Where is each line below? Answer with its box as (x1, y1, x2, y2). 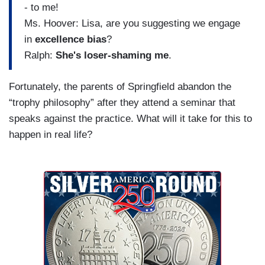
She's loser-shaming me (56, 50, 169, 62)
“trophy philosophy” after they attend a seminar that (9, 96, 235, 108)
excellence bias (35, 34, 106, 46)
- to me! (24, 2, 59, 14)
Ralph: (24, 50, 56, 62)
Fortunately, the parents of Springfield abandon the (9, 80, 231, 92)
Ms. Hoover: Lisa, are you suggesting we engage (24, 18, 240, 30)
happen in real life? (9, 128, 92, 140)
